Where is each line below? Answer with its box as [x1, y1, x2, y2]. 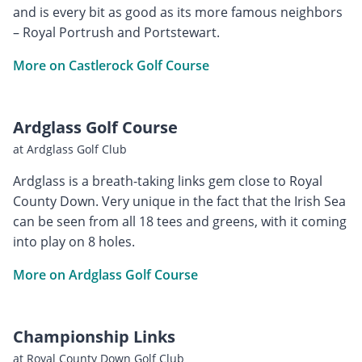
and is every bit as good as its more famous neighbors [13, 2, 343, 21]
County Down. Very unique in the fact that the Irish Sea [13, 192, 346, 210]
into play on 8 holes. [13, 232, 135, 250]
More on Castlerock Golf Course [13, 56, 209, 74]
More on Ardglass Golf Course [13, 265, 198, 284]
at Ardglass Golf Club [13, 141, 127, 157]
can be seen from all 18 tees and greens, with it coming [13, 212, 347, 230]
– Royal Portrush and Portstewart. [13, 23, 220, 41]
